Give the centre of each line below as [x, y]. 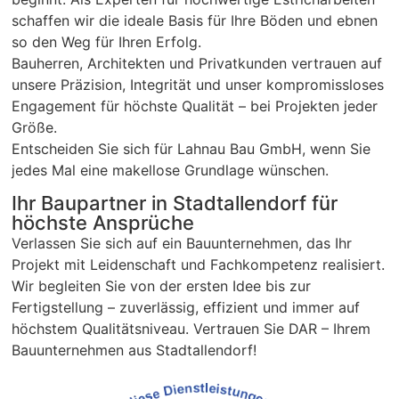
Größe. [35, 127]
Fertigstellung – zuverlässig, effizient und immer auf [186, 308]
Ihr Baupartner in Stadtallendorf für [175, 204]
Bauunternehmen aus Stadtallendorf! [134, 350]
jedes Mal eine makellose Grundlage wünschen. [171, 170]
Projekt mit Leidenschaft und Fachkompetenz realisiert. [199, 265]
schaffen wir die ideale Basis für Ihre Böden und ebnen [195, 20]
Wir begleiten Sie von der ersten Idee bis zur [162, 286]
